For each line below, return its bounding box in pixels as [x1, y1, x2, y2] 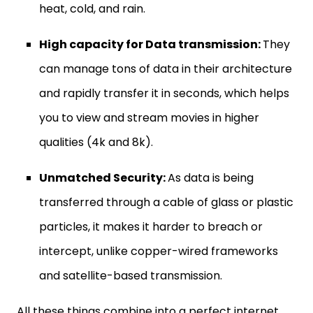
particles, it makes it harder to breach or [39, 219, 263, 235]
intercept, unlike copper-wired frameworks [39, 243, 278, 259]
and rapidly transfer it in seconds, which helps [39, 85, 289, 101]
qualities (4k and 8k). [39, 134, 153, 150]
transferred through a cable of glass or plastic [39, 194, 293, 210]
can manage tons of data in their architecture [39, 61, 292, 77]
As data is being [168, 170, 254, 186]
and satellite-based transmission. [39, 268, 222, 284]
